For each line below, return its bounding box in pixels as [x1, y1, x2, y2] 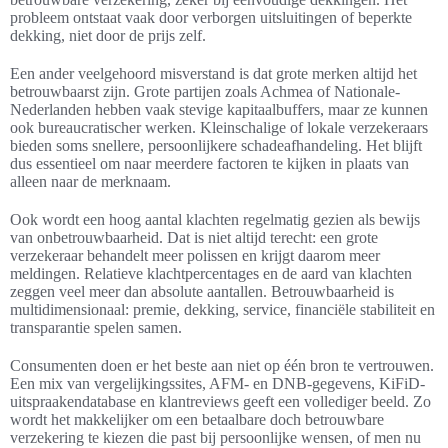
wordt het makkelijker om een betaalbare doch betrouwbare [10, 411, 384, 429]
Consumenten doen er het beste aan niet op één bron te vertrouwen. [10, 357, 434, 375]
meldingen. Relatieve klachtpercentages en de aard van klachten [10, 265, 412, 283]
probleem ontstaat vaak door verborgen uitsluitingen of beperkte [10, 9, 412, 27]
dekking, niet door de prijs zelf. [10, 27, 206, 45]
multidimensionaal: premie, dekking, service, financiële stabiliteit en [10, 301, 435, 319]
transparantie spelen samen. [10, 319, 182, 337]
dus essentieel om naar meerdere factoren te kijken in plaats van [10, 155, 409, 173]
